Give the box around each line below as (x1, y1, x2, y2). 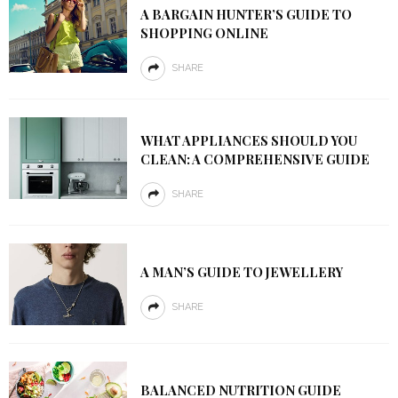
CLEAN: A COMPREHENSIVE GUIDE (139, 150, 370, 168)
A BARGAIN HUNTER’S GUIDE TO (139, 5, 352, 23)
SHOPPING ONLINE (139, 24, 268, 42)
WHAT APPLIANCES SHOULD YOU (139, 131, 357, 149)
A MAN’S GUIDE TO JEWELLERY (139, 263, 343, 281)
